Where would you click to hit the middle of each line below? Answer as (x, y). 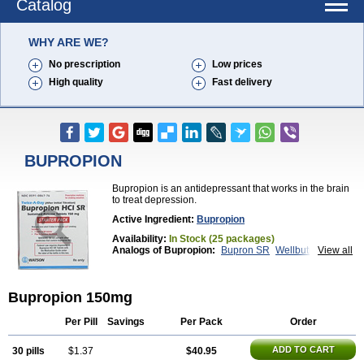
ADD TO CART (303, 349)
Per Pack (201, 322)
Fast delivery (242, 82)
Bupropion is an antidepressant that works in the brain (231, 188)
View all (335, 250)
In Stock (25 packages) (222, 239)
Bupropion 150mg (70, 297)
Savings (126, 322)
